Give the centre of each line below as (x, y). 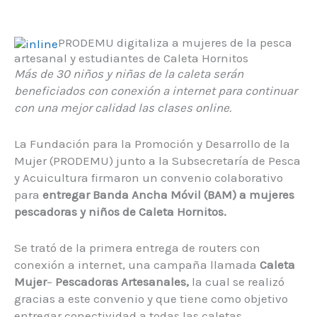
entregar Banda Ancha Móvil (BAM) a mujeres (168, 195)
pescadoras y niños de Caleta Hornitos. (120, 212)
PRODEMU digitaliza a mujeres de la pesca (175, 42)
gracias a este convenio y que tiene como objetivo (151, 299)
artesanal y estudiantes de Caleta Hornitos (131, 58)
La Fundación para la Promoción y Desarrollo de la (152, 144)
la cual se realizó (237, 282)
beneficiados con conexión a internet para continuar (156, 90)
